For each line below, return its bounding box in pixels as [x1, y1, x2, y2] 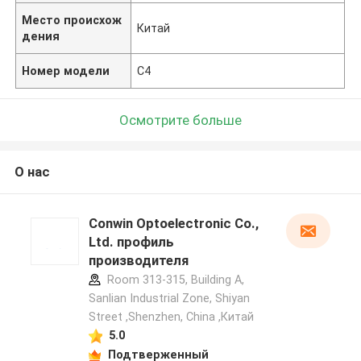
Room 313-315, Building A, [103, 273, 244, 287]
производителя [88, 252, 189, 269]
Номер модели [22, 64, 110, 77]
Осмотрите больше [119, 111, 242, 128]
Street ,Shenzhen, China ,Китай [88, 310, 254, 324]
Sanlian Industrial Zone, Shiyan [88, 292, 250, 305]
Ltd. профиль [88, 234, 174, 251]
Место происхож [22, 13, 122, 27]
